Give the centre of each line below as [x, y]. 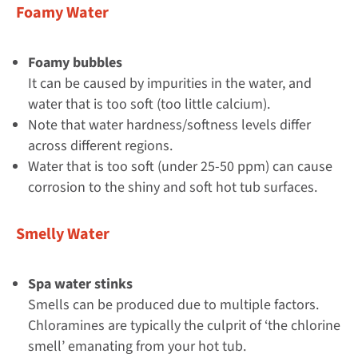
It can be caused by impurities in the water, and [170, 83]
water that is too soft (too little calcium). [149, 104]
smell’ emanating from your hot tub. [137, 346]
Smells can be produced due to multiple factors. [173, 304]
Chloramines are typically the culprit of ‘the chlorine [184, 325]
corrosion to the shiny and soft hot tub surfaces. [173, 187]
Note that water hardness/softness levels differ [169, 125]
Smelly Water [63, 234]
